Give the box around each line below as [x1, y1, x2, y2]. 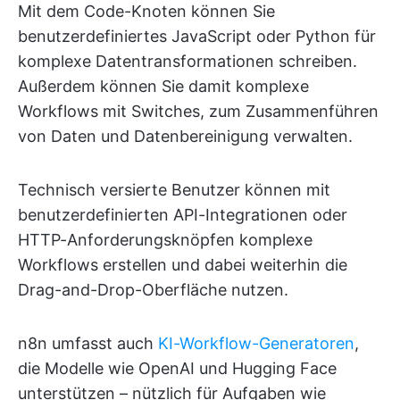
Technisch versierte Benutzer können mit [18, 180, 330, 200]
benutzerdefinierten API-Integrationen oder [18, 205, 347, 225]
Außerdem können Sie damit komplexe [18, 77, 309, 96]
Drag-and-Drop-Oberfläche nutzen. [18, 280, 288, 300]
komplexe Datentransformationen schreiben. [18, 52, 357, 71]
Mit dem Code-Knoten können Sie [18, 2, 275, 21]
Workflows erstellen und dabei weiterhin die [18, 255, 347, 275]
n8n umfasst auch [18, 334, 158, 354]
